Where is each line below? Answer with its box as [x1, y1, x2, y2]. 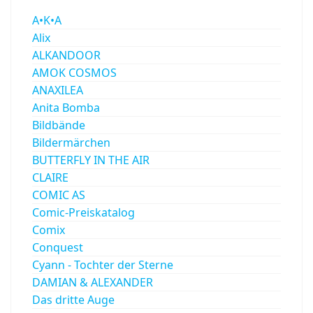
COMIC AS [32, 187, 85, 203]
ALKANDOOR [32, 47, 101, 63]
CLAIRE [32, 169, 68, 185]
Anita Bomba [32, 99, 100, 115]
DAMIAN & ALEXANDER [32, 274, 153, 290]
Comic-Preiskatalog [32, 204, 135, 220]
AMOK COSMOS [32, 64, 117, 80]
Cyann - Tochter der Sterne [32, 256, 173, 272]
